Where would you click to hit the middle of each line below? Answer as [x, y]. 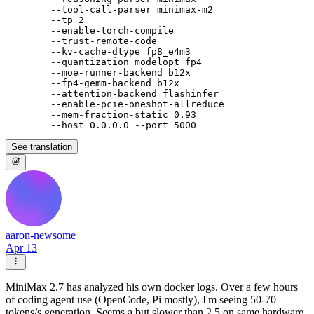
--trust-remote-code [81, 41]
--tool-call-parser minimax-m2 [109, 10]
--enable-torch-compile [90, 31]
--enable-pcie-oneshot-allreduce [115, 104]
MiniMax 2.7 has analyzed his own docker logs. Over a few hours [152, 287]
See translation [42, 147]
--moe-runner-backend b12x [98, 73]
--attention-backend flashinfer [112, 94]
